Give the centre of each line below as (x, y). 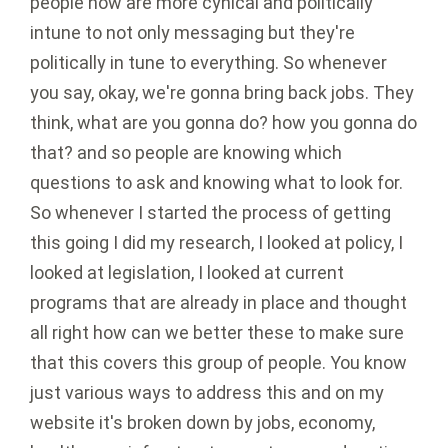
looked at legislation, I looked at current (187, 273)
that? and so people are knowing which (186, 153)
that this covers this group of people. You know (218, 363)
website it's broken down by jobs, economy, (202, 423)
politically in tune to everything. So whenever (208, 63)
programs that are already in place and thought (218, 303)
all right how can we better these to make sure (217, 333)
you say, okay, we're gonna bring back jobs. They (222, 93)
